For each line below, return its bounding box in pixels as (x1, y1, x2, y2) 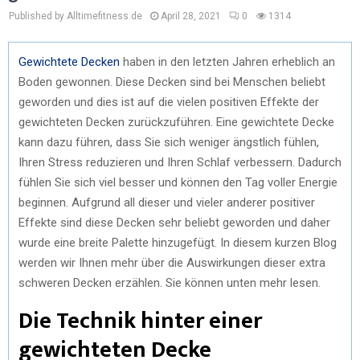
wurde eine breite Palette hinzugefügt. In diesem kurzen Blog (18, 235, 337, 250)
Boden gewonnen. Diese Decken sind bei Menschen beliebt (18, 74, 325, 89)
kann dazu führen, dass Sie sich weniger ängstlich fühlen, (18, 134, 319, 149)
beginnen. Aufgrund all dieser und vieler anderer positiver (18, 194, 315, 210)
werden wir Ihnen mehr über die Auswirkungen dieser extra (18, 255, 325, 270)
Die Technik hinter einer (18, 301, 262, 340)
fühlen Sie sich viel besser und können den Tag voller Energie (18, 174, 337, 190)
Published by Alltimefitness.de (9, 10, 142, 22)
